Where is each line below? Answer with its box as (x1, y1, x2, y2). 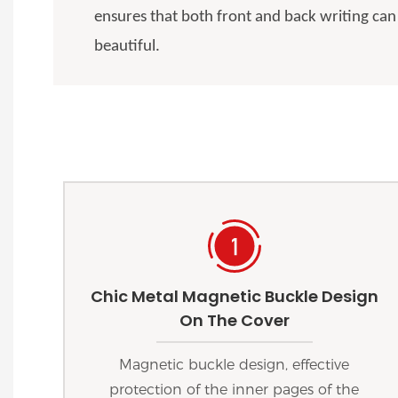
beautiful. (94, 38, 161, 56)
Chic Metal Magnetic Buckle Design (90, 285, 378, 308)
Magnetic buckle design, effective (119, 355, 350, 373)
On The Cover (179, 309, 290, 332)
